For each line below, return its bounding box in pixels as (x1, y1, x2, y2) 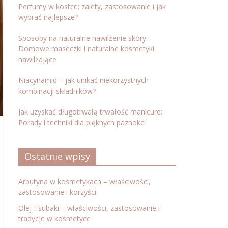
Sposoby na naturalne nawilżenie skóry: (18, 33, 148, 43)
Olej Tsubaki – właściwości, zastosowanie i (18, 203, 160, 213)
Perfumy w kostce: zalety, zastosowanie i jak (18, 2, 166, 11)
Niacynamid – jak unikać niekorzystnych (18, 75, 149, 85)
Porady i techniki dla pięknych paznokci (18, 118, 146, 127)
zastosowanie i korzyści (18, 187, 96, 197)
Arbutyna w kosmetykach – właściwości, (18, 177, 151, 186)
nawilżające (18, 54, 56, 64)
